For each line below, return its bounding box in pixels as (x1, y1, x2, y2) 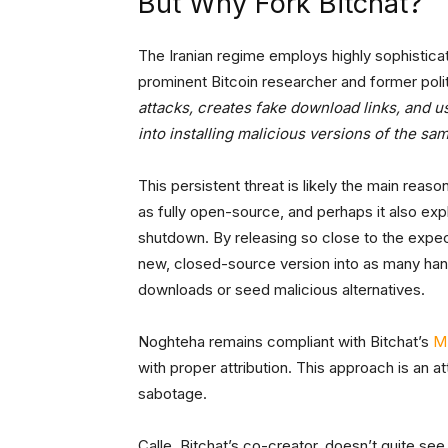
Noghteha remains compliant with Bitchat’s (138, 332, 433, 352)
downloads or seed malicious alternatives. (138, 280, 425, 300)
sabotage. (138, 384, 207, 404)
